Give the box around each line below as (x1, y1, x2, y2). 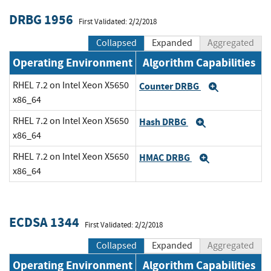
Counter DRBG (139, 79, 201, 93)
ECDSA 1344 (9, 213, 79, 232)
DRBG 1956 (9, 10, 73, 30)
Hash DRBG (139, 115, 188, 128)
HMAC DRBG (139, 151, 192, 164)
